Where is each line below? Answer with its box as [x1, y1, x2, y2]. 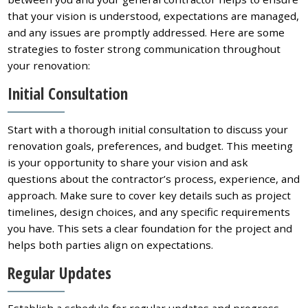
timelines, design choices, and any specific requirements [8, 204, 291, 219]
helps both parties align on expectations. [8, 237, 214, 252]
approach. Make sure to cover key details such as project [8, 188, 291, 202]
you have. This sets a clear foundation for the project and [8, 221, 293, 235]
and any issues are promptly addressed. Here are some [8, 25, 285, 40]
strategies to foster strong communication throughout [8, 42, 281, 56]
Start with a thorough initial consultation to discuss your [8, 122, 289, 136]
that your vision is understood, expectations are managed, [8, 9, 300, 23]
